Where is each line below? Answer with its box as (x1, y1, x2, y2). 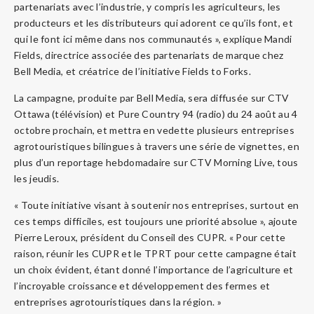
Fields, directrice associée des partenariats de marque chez (14, 48, 284, 61)
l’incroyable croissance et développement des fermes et (14, 279, 271, 292)
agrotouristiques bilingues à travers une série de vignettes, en (14, 139, 299, 152)
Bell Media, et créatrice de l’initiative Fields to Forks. (14, 64, 252, 77)
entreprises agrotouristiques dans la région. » (14, 295, 221, 308)
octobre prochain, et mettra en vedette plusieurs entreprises (14, 123, 294, 136)
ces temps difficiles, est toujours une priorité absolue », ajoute (14, 214, 298, 227)
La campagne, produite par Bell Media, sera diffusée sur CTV (14, 91, 289, 104)
